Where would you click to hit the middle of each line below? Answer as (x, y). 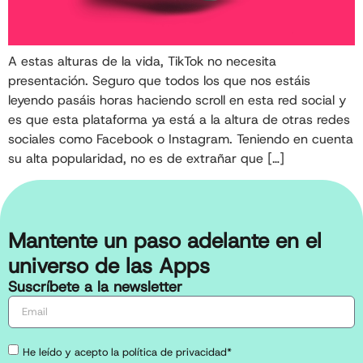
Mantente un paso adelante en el (165, 241)
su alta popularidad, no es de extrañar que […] (146, 159)
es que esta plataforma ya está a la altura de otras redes (179, 120)
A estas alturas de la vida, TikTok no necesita (142, 62)
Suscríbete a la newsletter (95, 287)
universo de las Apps (109, 266)
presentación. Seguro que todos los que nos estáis (159, 81)
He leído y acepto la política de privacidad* (127, 352)
